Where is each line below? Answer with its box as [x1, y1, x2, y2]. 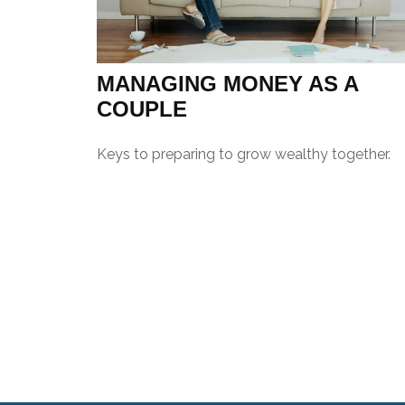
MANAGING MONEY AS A [97, 71, 358, 96]
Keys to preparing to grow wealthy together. [97, 145, 391, 163]
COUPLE [97, 96, 187, 121]
